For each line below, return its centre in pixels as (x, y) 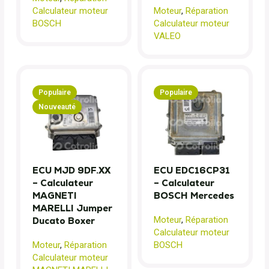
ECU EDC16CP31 (192, 171)
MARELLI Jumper (72, 208)
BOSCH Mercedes (194, 196)
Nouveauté (57, 107)
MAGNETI (55, 196)
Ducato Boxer (64, 221)
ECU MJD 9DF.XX (71, 171)
